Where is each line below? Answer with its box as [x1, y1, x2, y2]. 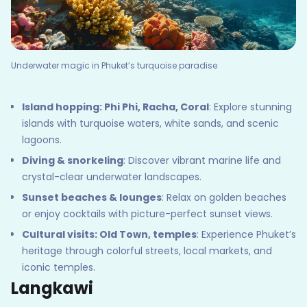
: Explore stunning [209, 100, 292, 114]
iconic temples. [22, 260, 95, 275]
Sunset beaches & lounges [22, 191, 162, 205]
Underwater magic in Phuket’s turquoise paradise [11, 60, 217, 72]
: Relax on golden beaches [162, 191, 286, 205]
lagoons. [22, 133, 62, 147]
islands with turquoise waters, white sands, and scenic [22, 116, 279, 131]
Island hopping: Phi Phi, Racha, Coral [22, 100, 209, 114]
